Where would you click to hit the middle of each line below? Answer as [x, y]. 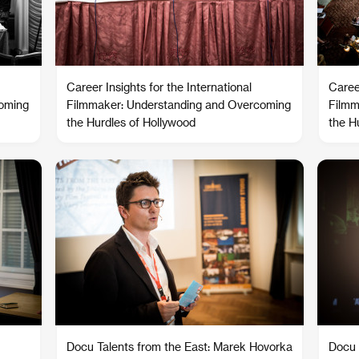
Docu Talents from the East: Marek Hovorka [179, 347]
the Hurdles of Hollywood [131, 122]
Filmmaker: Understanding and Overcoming [179, 105]
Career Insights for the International [159, 87]
